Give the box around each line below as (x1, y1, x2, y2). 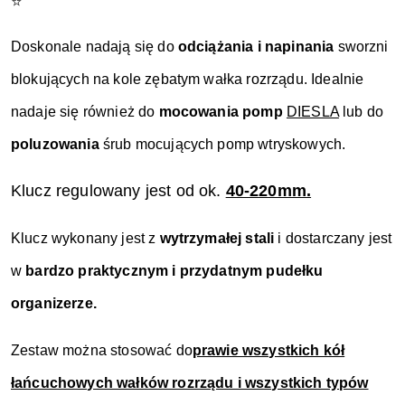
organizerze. (11, 296, 97, 311)
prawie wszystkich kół (192, 343, 345, 358)
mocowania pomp (158, 104, 283, 119)
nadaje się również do (11, 104, 159, 119)
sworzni (334, 39, 389, 54)
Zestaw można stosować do (11, 343, 193, 358)
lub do (338, 104, 384, 119)
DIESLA (286, 104, 339, 119)
